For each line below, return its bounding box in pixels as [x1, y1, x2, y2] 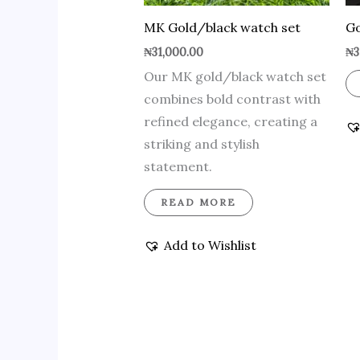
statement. [143, 158, 212, 175]
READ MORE [160, 196, 236, 209]
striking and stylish [143, 136, 260, 153]
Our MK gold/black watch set [143, 68, 326, 85]
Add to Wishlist [163, 237, 256, 254]
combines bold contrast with [143, 91, 321, 108]
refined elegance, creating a [143, 113, 317, 130]
